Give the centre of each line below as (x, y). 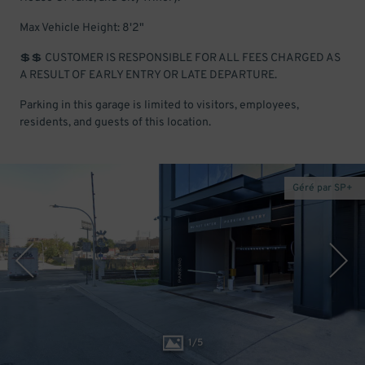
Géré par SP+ (323, 188)
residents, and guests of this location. (115, 123)
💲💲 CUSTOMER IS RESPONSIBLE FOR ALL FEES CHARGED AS (180, 58)
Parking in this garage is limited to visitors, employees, (159, 106)
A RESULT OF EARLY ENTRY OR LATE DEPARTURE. (148, 75)
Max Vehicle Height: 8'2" (82, 28)
